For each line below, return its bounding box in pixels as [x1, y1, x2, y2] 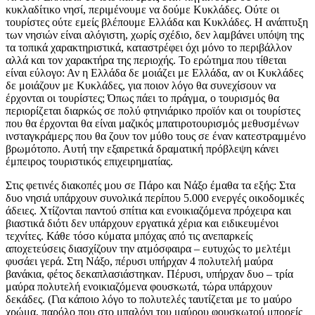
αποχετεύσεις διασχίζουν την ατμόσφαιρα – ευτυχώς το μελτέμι [6, 243, 290, 255]
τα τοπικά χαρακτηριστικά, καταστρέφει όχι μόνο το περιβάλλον [6, 41, 292, 54]
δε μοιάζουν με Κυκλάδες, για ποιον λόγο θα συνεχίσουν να [6, 79, 276, 92]
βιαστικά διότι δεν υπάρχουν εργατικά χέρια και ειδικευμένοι [6, 217, 278, 230]
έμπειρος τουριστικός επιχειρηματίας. [6, 155, 173, 168]
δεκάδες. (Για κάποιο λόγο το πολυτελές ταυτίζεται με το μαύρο [6, 293, 292, 306]
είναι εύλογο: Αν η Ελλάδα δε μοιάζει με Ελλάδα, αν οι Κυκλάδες [6, 67, 303, 79]
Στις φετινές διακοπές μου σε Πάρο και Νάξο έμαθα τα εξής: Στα [6, 179, 295, 192]
